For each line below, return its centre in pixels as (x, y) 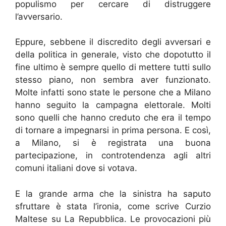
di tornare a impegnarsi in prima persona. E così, (113, 130)
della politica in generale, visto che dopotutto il (113, 55)
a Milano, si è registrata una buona (113, 143)
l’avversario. (39, 16)
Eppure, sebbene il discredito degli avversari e (113, 42)
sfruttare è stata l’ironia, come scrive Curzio (113, 206)
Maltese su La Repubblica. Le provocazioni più (113, 219)
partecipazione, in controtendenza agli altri (113, 156)
